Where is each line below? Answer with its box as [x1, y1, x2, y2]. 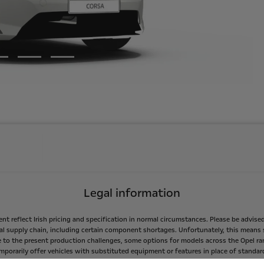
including [49, 226, 80, 235]
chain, [29, 226, 48, 235]
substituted [91, 247, 129, 256]
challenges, [87, 236, 123, 246]
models [180, 236, 204, 246]
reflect [11, 215, 32, 225]
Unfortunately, [178, 226, 225, 235]
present [24, 236, 48, 246]
